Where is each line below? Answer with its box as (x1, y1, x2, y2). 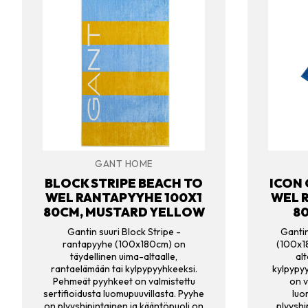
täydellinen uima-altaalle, (70, 250, 177, 263)
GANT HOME (95, 158, 153, 170)
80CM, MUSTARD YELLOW (43, 203, 205, 220)
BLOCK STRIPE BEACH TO (45, 175, 203, 191)
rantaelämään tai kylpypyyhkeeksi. (50, 263, 197, 276)
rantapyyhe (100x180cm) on (62, 238, 186, 251)
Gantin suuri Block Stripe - (67, 225, 181, 239)
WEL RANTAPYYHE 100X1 (45, 189, 202, 206)
